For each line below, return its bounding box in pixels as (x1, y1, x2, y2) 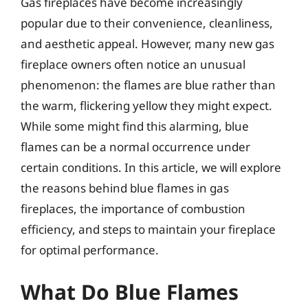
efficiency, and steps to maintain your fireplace (21, 221, 276, 237)
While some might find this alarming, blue (21, 118, 249, 134)
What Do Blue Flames (21, 278, 239, 306)
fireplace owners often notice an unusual (21, 56, 245, 72)
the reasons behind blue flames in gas (21, 179, 229, 196)
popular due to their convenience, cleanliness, (21, 14, 273, 31)
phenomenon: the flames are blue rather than (21, 76, 276, 93)
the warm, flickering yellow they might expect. (21, 97, 272, 113)
